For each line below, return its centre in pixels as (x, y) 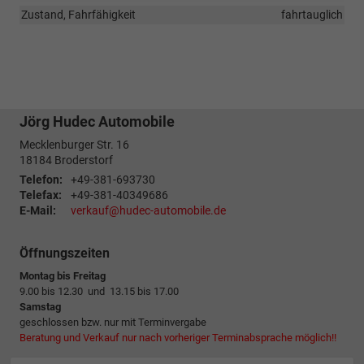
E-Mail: (38, 211)
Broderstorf (84, 160)
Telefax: (41, 195)
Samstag (40, 307)
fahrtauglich (312, 15)
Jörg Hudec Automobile (97, 122)
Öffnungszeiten (65, 253)
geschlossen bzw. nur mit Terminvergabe (113, 323)
